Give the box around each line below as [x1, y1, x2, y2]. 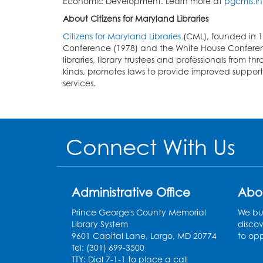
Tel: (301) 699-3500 [72, 242, 144, 252]
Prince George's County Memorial [72, 207, 206, 217]
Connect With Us [66, 133, 235, 160]
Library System [72, 218, 128, 229]
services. [63, 77, 96, 88]
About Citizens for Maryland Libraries [63, 13, 208, 23]
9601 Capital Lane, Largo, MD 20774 [72, 230, 217, 241]
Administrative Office [72, 184, 190, 200]
